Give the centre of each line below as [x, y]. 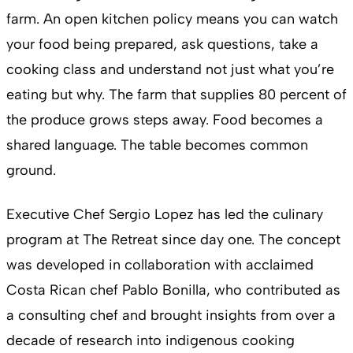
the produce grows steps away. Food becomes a [165, 119]
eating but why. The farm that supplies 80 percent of [176, 94]
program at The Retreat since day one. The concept [173, 239]
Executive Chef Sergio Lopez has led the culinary [165, 214]
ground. [31, 170]
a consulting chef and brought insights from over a [171, 315]
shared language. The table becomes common [157, 145]
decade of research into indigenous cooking [150, 340]
